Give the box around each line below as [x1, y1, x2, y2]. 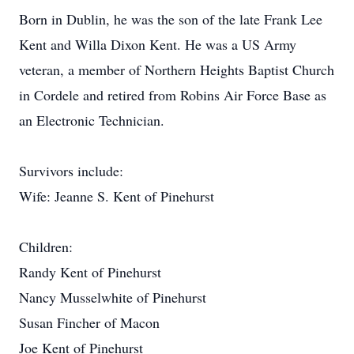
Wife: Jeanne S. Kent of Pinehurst [19, 186, 214, 205]
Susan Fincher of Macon [19, 313, 160, 332]
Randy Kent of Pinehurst [19, 262, 161, 281]
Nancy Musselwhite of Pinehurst [19, 288, 206, 307]
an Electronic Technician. [19, 111, 164, 130]
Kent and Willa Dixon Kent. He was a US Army [19, 35, 296, 54]
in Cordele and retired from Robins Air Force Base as [19, 85, 326, 104]
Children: [19, 237, 73, 256]
